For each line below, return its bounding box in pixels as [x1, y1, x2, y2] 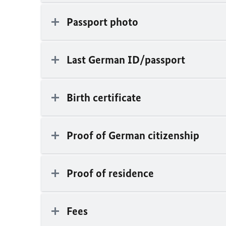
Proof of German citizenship [67, 129, 199, 143]
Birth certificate [67, 91, 141, 105]
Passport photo [67, 15, 138, 29]
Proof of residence [67, 166, 154, 181]
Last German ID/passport [67, 53, 185, 67]
